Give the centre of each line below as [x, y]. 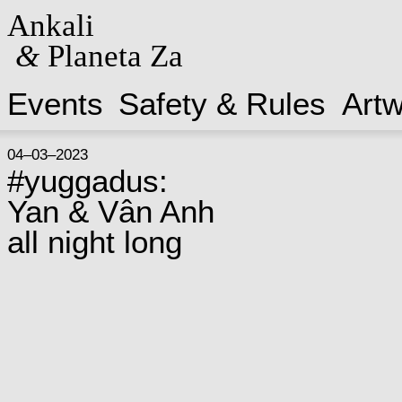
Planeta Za [111, 56]
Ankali [50, 25]
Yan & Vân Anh [110, 211]
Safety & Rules [223, 104]
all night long [94, 242]
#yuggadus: [87, 181]
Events [55, 104]
